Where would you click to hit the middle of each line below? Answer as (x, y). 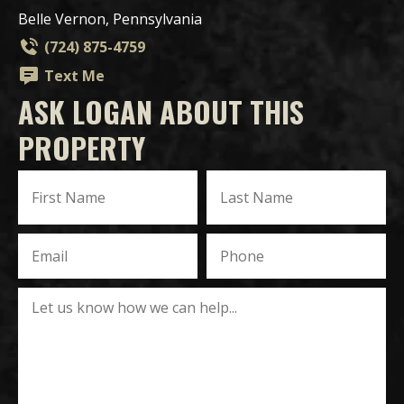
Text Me (74, 75)
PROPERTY (82, 147)
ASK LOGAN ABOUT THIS (161, 111)
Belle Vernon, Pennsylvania (110, 18)
